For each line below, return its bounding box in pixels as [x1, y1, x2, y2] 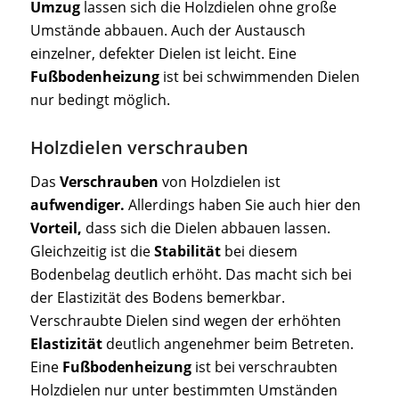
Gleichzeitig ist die [29, 241, 154, 261]
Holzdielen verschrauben [29, 135, 248, 160]
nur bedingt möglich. [29, 90, 170, 110]
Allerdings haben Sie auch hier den [124, 195, 361, 215]
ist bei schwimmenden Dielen [159, 67, 360, 87]
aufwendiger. [29, 195, 125, 215]
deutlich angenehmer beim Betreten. [102, 334, 354, 354]
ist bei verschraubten [191, 357, 338, 377]
